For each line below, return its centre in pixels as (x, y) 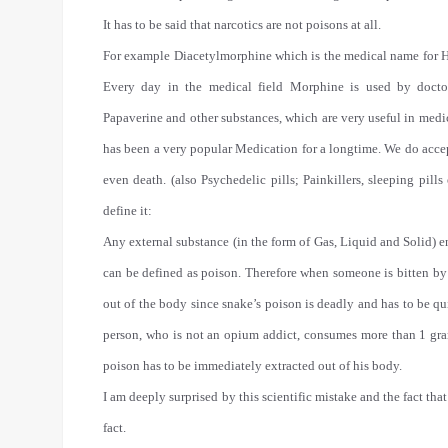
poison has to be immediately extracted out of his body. (252, 365)
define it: (127, 210)
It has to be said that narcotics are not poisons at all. (242, 24)
